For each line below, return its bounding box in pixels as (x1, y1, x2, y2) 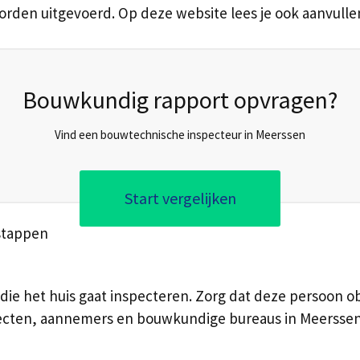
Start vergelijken (124, 187, 236, 208)
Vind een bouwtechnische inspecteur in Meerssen (55, 126, 305, 142)
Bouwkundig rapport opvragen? (22, 84, 337, 115)
